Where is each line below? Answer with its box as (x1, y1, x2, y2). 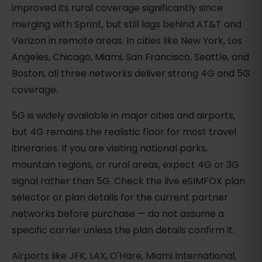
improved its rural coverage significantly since (12, 1, 223, 15)
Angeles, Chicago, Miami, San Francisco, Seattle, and (12, 50, 249, 64)
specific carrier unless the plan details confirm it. (12, 223, 235, 237)
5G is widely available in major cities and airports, (12, 109, 235, 123)
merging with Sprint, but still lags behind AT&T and (12, 18, 242, 32)
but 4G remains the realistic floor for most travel (12, 125, 236, 139)
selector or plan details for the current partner (12, 191, 228, 205)
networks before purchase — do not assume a (12, 207, 224, 221)
